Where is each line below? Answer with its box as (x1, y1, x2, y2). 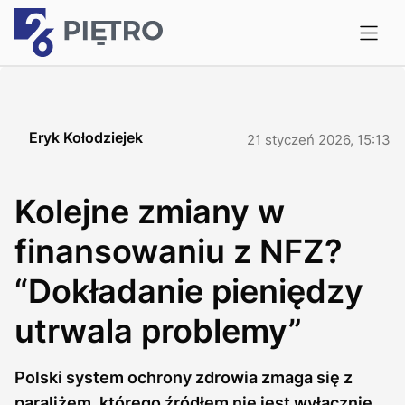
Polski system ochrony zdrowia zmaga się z (14, 368, 353, 387)
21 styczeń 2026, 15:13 (247, 131, 391, 148)
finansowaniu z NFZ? (14, 231, 343, 271)
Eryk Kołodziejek (29, 128, 143, 146)
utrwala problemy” (14, 311, 302, 351)
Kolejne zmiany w (14, 192, 285, 231)
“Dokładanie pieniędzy (14, 271, 363, 311)
